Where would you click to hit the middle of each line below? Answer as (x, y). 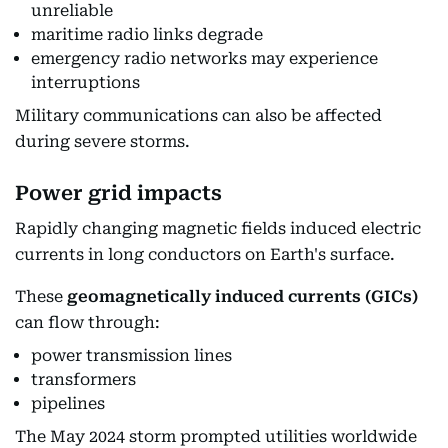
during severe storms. (102, 141)
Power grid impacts (118, 192)
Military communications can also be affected (198, 115)
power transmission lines (131, 355)
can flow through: (87, 322)
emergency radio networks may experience (204, 58)
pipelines (68, 403)
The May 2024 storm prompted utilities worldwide (216, 436)
